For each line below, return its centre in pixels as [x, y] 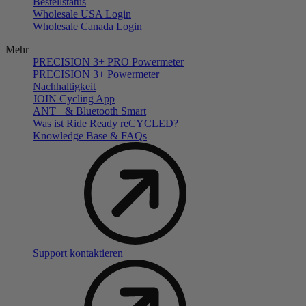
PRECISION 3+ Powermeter [96, 74]
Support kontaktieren [78, 253]
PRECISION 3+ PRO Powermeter [108, 62]
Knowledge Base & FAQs [90, 136]
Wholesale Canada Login [87, 27]
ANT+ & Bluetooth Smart [89, 111]
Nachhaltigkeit [64, 87]
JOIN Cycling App [74, 99]
